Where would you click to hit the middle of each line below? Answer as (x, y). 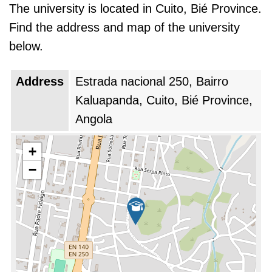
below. (26, 46)
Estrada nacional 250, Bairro (152, 81)
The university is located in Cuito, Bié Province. (135, 8)
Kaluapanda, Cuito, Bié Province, (164, 100)
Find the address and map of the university (124, 27)
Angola (94, 119)
